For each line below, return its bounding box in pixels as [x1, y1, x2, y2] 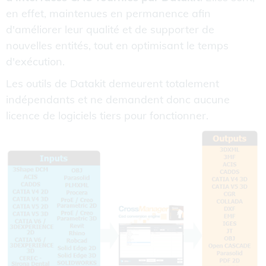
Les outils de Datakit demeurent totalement [6, 76, 219, 90]
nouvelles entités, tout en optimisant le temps [6, 38, 229, 52]
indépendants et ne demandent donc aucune [6, 92, 230, 106]
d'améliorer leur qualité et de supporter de [6, 22, 214, 36]
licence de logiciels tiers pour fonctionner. [6, 108, 208, 122]
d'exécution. [6, 54, 65, 68]
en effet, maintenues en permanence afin [6, 6, 211, 20]
